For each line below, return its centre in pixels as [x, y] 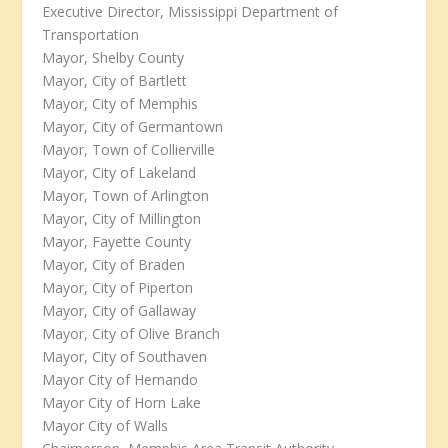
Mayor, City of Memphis [120, 104]
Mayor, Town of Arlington [126, 196]
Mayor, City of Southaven [125, 357]
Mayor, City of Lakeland [119, 173]
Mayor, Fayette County [117, 242]
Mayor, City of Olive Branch [131, 334]
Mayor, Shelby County [113, 58]
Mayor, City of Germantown [133, 127]
